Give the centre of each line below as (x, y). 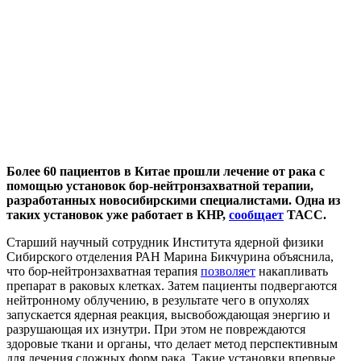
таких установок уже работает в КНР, (118, 214)
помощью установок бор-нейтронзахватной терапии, (160, 185)
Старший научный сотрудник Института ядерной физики (165, 242)
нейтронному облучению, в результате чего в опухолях (158, 300)
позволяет (228, 271)
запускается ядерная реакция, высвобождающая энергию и (168, 314)
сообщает (256, 214)
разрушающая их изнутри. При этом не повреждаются (156, 329)
